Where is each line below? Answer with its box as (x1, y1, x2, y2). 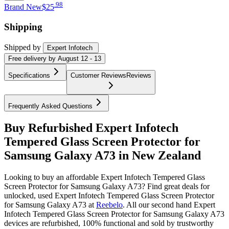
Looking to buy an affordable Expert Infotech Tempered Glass (4, 173, 205, 182)
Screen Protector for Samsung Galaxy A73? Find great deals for (4, 182, 210, 191)
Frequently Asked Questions (8, 102, 93, 110)
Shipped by (4, 42, 41, 52)
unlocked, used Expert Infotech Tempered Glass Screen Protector (4, 191, 214, 200)
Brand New (4, 3, 42, 12)
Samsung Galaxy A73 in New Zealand (4, 149, 201, 163)
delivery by (21, 54, 56, 62)
